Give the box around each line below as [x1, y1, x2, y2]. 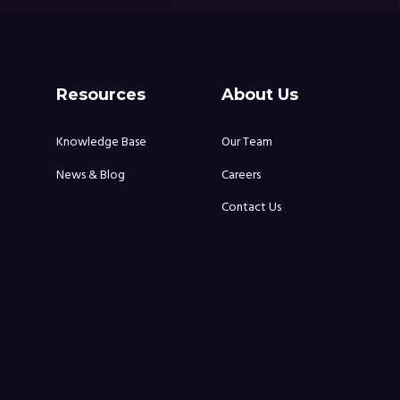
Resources [56, 85, 146, 105]
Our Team [221, 133, 272, 152]
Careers [221, 165, 261, 184]
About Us [221, 85, 298, 105]
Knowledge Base [56, 133, 146, 152]
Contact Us [221, 197, 281, 216]
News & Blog [56, 165, 125, 184]
